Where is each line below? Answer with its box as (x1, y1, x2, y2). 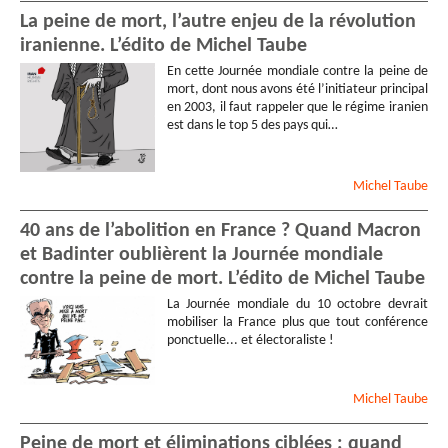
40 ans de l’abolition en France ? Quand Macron (20, 221, 421, 242)
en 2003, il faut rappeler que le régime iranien (166, 99, 428, 115)
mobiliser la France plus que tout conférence (166, 315, 428, 331)
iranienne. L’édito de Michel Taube (20, 35, 307, 56)
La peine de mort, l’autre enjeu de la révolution (20, 11, 416, 32)
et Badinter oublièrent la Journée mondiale (20, 245, 383, 266)
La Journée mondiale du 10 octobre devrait (166, 297, 428, 313)
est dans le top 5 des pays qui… (166, 117, 338, 133)
